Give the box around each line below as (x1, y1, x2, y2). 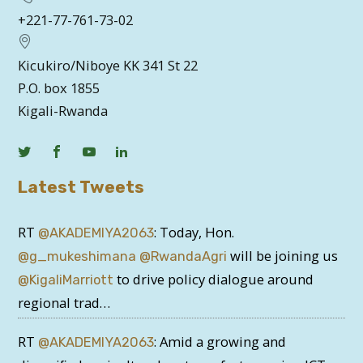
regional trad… (18, 293, 111, 313)
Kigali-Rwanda (18, 100, 109, 120)
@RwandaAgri (139, 249, 228, 265)
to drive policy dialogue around (113, 270, 314, 289)
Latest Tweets (18, 177, 145, 198)
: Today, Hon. (154, 223, 235, 242)
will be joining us (227, 246, 339, 266)
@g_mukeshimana (18, 249, 137, 265)
